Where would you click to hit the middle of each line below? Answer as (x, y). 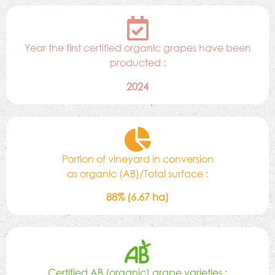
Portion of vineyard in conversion (137, 158)
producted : (137, 63)
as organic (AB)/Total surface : (137, 173)
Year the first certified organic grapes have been (137, 48)
